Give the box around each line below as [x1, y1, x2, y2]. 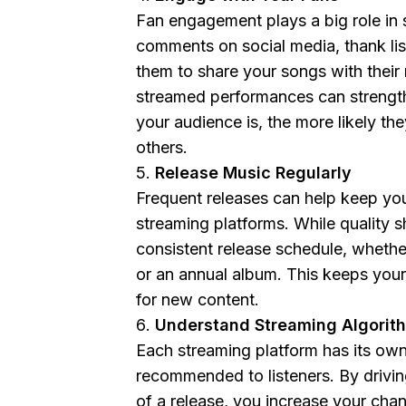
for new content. [136, 289, 259, 309]
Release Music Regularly [155, 162, 353, 182]
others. [136, 137, 188, 157]
